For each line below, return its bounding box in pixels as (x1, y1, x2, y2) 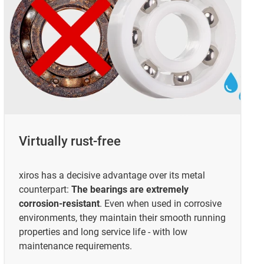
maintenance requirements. (19, 240, 132, 252)
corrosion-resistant (19, 198, 100, 210)
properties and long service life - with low (19, 226, 187, 238)
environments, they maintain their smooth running (19, 212, 226, 224)
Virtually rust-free (19, 134, 121, 149)
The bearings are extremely (71, 184, 189, 196)
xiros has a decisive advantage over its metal (19, 170, 205, 181)
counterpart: (19, 184, 71, 196)
